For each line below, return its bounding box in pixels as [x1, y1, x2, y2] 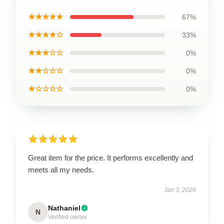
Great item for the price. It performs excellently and [28, 153, 193, 162]
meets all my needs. [28, 165, 94, 174]
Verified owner [48, 213, 87, 220]
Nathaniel [48, 203, 80, 212]
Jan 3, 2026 [164, 186, 196, 193]
